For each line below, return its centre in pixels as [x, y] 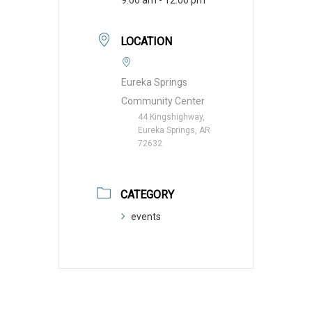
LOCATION [146, 41]
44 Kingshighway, [171, 117]
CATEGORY [147, 194]
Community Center [163, 101]
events [146, 216]
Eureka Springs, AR [174, 130]
